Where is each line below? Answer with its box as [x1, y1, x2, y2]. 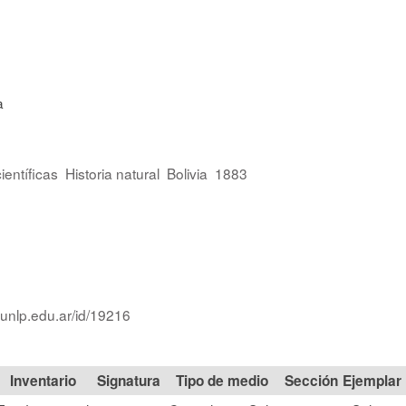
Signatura [96, 371, 160, 391]
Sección [284, 371, 338, 391]
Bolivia [167, 162, 208, 183]
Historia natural [65, 162, 159, 183]
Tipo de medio [176, 371, 268, 391]
